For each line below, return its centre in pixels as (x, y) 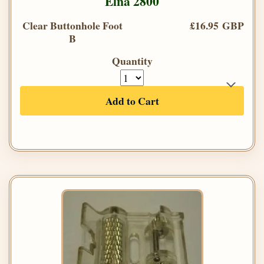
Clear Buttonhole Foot (72, 26)
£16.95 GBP (217, 26)
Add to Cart (132, 101)
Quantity (132, 61)
